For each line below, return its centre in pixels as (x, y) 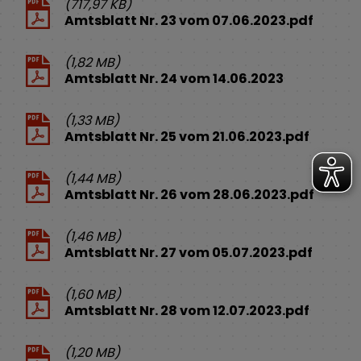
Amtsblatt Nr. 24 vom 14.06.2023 (174, 78)
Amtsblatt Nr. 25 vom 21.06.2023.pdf (187, 136)
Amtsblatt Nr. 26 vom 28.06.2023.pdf (189, 194)
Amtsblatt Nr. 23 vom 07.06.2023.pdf (189, 20)
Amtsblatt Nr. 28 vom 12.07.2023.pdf (187, 310)
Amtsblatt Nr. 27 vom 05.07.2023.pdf (189, 252)
